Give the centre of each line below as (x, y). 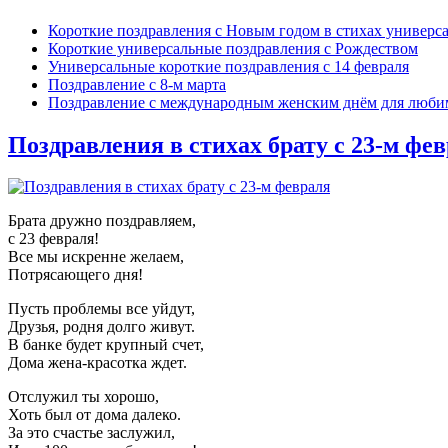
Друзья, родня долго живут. (101, 327)
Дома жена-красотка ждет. (97, 363)
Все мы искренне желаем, (96, 257)
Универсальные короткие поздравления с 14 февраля (228, 66)
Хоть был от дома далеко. (94, 415)
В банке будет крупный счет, (106, 345)
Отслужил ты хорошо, (83, 397)
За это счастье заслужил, (91, 433)
